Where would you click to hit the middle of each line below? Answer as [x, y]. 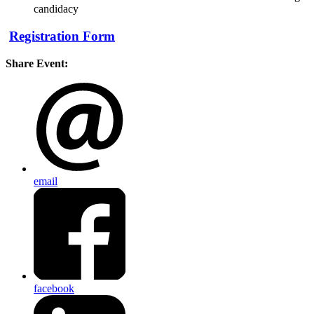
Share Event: [37, 63]
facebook [54, 289]
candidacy [56, 9]
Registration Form [62, 36]
